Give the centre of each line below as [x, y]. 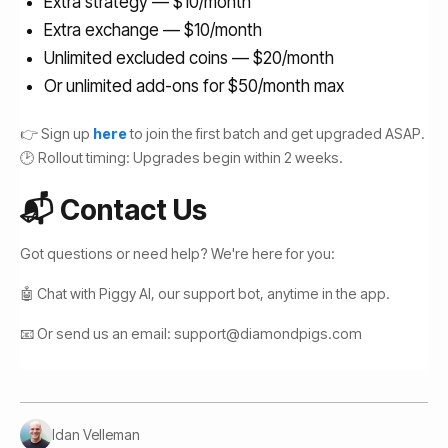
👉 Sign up [56, 133]
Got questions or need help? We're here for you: [177, 253]
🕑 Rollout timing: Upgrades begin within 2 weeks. [181, 157]
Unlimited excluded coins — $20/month [189, 58]
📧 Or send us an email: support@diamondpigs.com [191, 333]
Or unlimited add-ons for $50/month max [194, 86]
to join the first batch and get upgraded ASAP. [276, 133]
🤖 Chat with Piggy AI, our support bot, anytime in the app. [205, 293]
